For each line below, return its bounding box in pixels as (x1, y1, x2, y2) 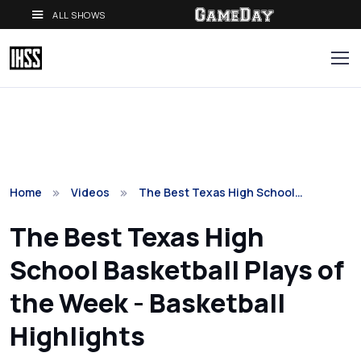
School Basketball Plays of (10, 252, 344, 288)
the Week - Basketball (10, 285, 285, 321)
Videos (71, 185, 110, 200)
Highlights (10, 318, 145, 354)
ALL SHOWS (52, 8, 106, 21)
